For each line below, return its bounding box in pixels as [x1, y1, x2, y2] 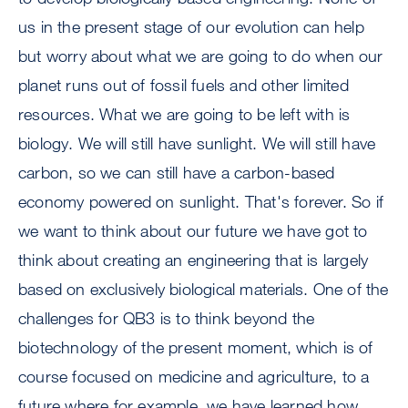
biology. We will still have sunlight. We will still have [18, 133, 376, 154]
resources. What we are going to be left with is [18, 104, 351, 125]
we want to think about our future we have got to [18, 220, 368, 241]
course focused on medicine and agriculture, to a [18, 366, 370, 387]
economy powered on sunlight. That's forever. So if [18, 191, 384, 212]
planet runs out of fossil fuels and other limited [18, 75, 349, 96]
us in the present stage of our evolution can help [18, 16, 364, 37]
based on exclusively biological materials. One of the [18, 279, 389, 300]
